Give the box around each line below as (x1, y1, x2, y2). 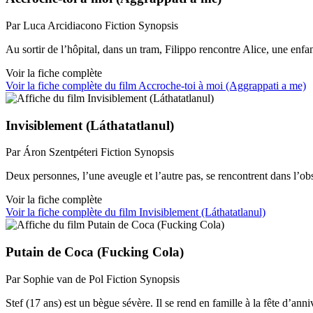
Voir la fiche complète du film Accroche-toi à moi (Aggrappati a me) (6, 79, 306, 92)
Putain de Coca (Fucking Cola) (6, 245, 184, 259)
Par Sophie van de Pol (6, 272, 103, 285)
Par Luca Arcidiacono (6, 19, 102, 31)
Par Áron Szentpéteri (6, 146, 98, 159)
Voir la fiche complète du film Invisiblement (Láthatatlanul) (6, 206, 265, 219)
